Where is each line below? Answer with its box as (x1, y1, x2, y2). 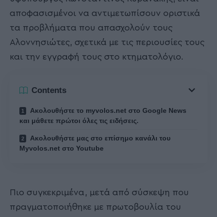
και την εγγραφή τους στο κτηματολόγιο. (10, 52, 186, 61)
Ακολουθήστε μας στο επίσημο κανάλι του (29, 134, 170, 142)
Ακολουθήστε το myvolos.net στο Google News (29, 107, 186, 115)
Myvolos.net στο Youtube (19, 144, 104, 153)
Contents (31, 85, 66, 95)
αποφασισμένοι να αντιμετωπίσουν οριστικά (10, 8, 200, 17)
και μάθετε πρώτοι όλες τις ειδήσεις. (19, 117, 139, 125)
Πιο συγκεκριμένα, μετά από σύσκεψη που (10, 188, 189, 197)
